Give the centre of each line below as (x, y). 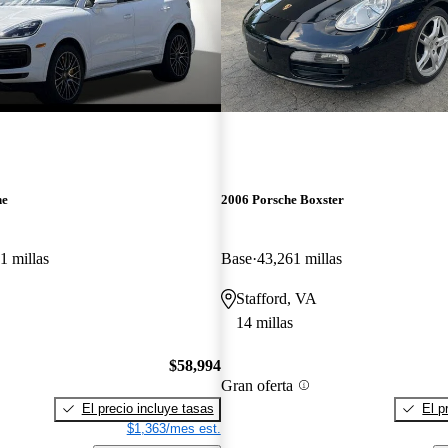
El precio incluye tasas (147, 408)
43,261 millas (299, 259)
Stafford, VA (276, 299)
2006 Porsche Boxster (282, 200)
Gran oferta (256, 385)
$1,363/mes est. (173, 428)
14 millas (264, 323)
